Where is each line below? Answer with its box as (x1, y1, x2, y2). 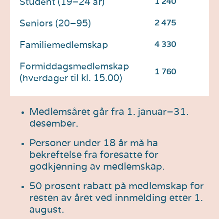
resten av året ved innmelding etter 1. (29, 191, 203, 204)
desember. (29, 116, 78, 130)
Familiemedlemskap (20, 38, 108, 50)
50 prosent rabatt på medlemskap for (29, 179, 204, 192)
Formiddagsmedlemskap (20, 60, 129, 72)
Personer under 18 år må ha (29, 136, 158, 149)
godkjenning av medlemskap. (29, 159, 165, 173)
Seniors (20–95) (20, 17, 91, 29)
